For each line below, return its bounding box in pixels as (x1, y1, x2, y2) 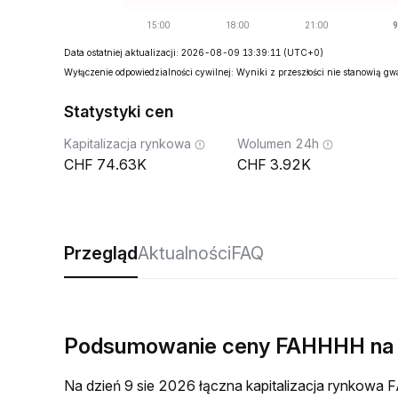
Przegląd (64, 243, 138, 264)
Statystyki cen (64, 102, 173, 121)
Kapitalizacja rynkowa (64, 136, 191, 151)
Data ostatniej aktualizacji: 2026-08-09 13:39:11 (64, 47, 281, 58)
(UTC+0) (283, 47, 323, 58)
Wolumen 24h (237, 136, 319, 151)
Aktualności (138, 243, 231, 264)
